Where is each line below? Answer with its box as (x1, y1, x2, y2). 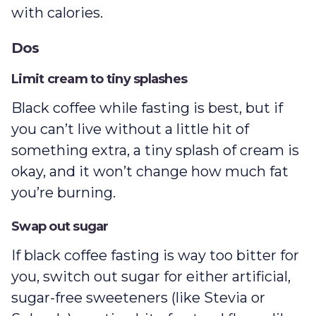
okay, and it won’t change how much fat (11, 163, 288, 181)
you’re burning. (11, 184, 119, 202)
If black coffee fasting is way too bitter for (11, 247, 299, 265)
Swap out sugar (11, 219, 111, 235)
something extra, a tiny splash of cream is (11, 142, 299, 159)
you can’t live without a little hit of (11, 121, 249, 138)
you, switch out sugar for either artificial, (11, 268, 291, 286)
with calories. (11, 4, 103, 22)
